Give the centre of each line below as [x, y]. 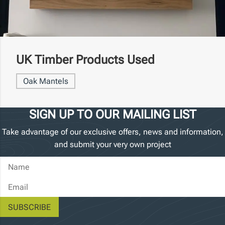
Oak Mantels [46, 81]
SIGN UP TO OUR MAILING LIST [113, 115]
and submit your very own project [113, 145]
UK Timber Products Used [85, 60]
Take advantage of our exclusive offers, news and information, [113, 132]
